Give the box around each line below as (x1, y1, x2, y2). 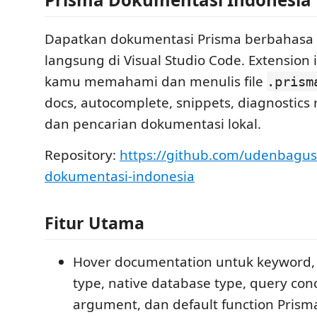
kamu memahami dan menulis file (45, 72, 267, 91)
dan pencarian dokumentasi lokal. (45, 115, 261, 133)
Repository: (45, 146, 120, 164)
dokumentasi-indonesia (45, 167, 195, 185)
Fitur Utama (45, 211, 144, 234)
